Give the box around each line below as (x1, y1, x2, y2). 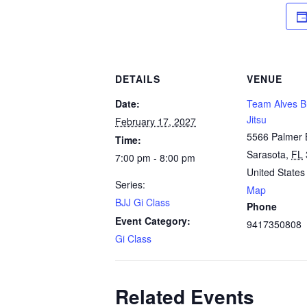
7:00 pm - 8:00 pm (115, 151, 195, 164)
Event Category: (115, 214, 191, 228)
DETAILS (115, 72, 160, 86)
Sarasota (247, 147, 286, 161)
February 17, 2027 (115, 114, 196, 128)
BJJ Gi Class (115, 195, 170, 209)
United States (247, 165, 305, 179)
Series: (115, 177, 145, 191)
